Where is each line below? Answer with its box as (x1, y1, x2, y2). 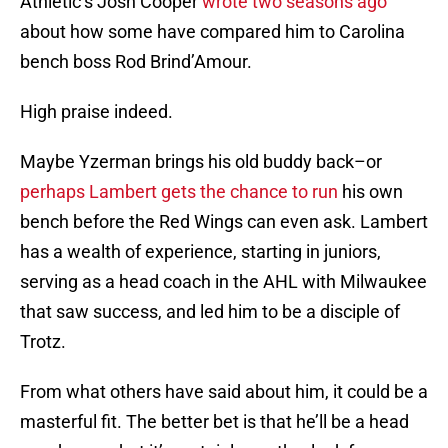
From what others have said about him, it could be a (20, 381, 428, 403)
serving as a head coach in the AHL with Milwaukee (20, 271, 427, 293)
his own (338, 181, 403, 203)
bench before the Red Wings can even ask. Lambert (20, 211, 428, 233)
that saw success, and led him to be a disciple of (20, 301, 400, 323)
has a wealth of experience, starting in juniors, (20, 241, 381, 263)
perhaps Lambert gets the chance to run (20, 181, 338, 203)
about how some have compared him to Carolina (20, 21, 405, 43)
